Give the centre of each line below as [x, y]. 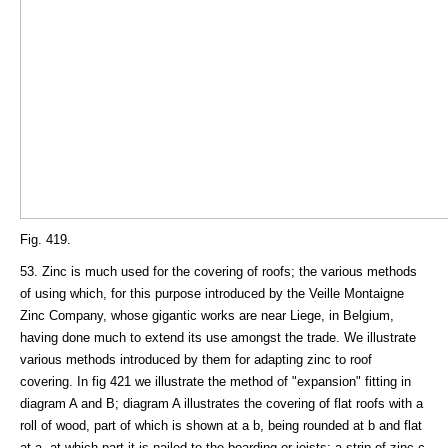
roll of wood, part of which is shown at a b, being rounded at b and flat [221, 425]
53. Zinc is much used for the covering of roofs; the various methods [218, 271]
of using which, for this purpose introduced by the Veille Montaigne [212, 293]
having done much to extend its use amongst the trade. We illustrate [218, 337]
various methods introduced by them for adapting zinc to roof [196, 359]
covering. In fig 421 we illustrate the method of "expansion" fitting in [215, 381]
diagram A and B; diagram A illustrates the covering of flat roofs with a [221, 403]
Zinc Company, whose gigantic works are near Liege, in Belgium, [207, 315]
